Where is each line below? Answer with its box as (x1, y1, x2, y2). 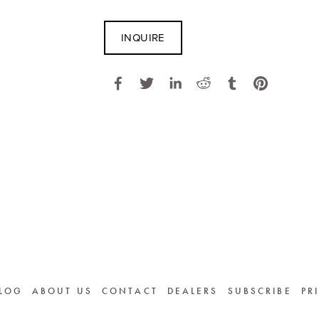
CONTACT (101, 286, 158, 297)
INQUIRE (120, 30, 165, 45)
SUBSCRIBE (227, 286, 292, 297)
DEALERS (167, 286, 219, 297)
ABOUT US (31, 286, 93, 297)
